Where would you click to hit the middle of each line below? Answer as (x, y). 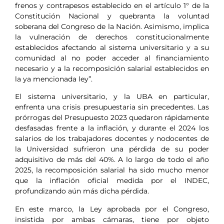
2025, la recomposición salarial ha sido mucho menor (112, 170)
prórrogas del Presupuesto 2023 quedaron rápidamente (112, 118)
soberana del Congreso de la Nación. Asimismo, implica (112, 26)
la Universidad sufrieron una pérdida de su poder (112, 149)
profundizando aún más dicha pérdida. (82, 191)
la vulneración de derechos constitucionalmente (112, 37)
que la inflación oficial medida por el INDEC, (112, 181)
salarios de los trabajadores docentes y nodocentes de (112, 139)
